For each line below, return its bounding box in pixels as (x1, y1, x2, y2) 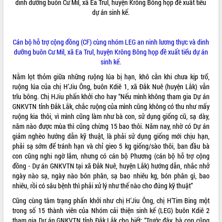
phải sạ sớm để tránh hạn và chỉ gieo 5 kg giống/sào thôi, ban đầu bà (12, 141, 210, 151)
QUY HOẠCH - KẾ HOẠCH (4, 29, 67, 38)
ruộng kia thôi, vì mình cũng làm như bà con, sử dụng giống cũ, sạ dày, (12, 111, 210, 121)
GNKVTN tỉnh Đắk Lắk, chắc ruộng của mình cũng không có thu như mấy (12, 101, 210, 111)
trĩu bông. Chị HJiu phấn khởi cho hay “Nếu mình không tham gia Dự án (12, 91, 210, 101)
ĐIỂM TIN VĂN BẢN (4, 9, 53, 17)
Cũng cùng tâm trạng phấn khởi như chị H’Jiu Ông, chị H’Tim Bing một (12, 195, 210, 205)
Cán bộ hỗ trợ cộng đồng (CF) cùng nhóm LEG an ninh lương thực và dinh (12, 37, 209, 47)
